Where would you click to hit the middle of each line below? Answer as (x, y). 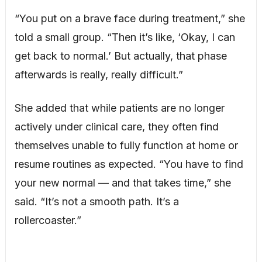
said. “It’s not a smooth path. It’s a (96, 202)
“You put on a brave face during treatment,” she (130, 19)
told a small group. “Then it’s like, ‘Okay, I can (125, 37)
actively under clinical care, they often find (116, 127)
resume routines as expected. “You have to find (129, 164)
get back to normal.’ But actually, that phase (120, 56)
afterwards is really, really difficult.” (99, 75)
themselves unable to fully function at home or (126, 146)
